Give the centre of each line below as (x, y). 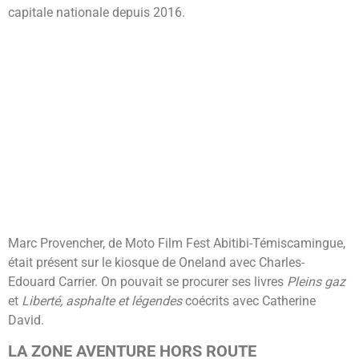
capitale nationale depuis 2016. (98, 13)
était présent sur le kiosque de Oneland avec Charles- (156, 262)
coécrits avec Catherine (249, 301)
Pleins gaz (316, 281)
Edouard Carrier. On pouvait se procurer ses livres (147, 281)
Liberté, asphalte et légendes (102, 301)
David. (26, 320)
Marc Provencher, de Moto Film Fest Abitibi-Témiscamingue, (177, 243)
